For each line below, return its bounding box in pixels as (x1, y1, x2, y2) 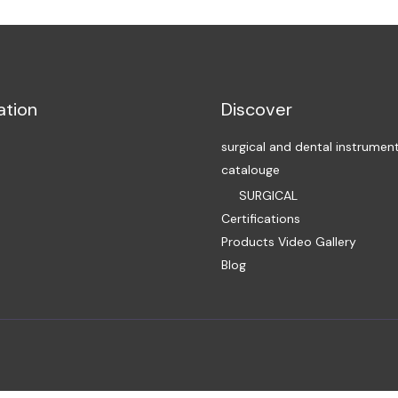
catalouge (221, 161, 280, 178)
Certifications (221, 211, 300, 227)
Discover (221, 97, 292, 121)
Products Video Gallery (221, 234, 356, 250)
